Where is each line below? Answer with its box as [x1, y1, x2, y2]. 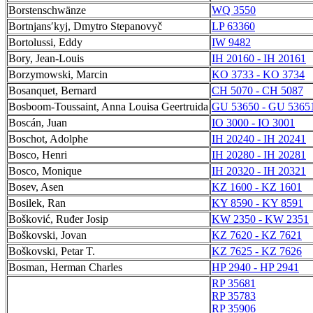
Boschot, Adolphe [8, 133, 88, 145]
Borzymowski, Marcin [8, 68, 108, 80]
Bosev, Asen [8, 181, 64, 193]
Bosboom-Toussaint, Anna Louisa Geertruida [8, 101, 208, 112]
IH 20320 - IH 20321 [212, 165, 306, 177]
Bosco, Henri [8, 149, 67, 161]
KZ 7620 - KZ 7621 [212, 229, 302, 241]
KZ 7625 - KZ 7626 [212, 245, 302, 257]
